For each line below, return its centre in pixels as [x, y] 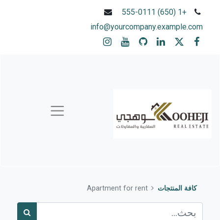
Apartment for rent [117, 188]
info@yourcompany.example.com [147, 27]
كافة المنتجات [177, 188]
